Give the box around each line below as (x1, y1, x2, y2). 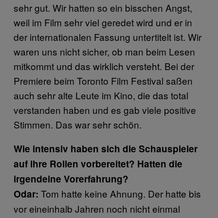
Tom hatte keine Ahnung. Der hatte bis (41, 186, 201, 200)
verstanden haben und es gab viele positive (14, 103, 196, 116)
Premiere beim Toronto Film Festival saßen (14, 73, 193, 87)
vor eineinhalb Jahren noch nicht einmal (14, 201, 180, 215)
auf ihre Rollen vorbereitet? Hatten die (14, 157, 182, 170)
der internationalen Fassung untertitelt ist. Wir (14, 30, 201, 43)
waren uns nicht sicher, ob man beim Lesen (14, 44, 195, 58)
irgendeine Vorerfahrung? (14, 172, 128, 185)
